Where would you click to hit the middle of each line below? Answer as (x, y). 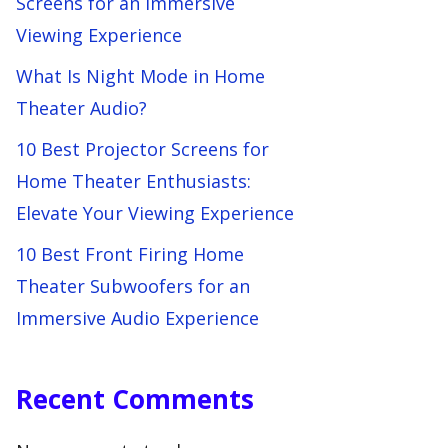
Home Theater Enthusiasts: (133, 181)
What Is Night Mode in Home (140, 76)
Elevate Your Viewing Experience (155, 213)
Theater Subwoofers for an (133, 286)
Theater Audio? (81, 108)
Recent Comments (135, 399)
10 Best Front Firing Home (130, 254)
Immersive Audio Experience (137, 318)
